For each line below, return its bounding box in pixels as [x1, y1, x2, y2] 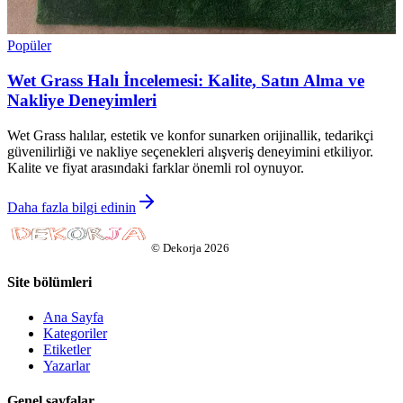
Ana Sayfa [43, 309, 103, 326]
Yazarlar [43, 358, 90, 374]
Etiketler [43, 342, 91, 358]
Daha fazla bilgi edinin [7, 199, 136, 215]
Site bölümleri [7, 273, 92, 290]
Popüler [7, 38, 51, 54]
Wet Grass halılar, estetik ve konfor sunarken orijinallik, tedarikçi [7, 127, 373, 143]
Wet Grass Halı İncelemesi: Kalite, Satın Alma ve [7, 70, 364, 90]
